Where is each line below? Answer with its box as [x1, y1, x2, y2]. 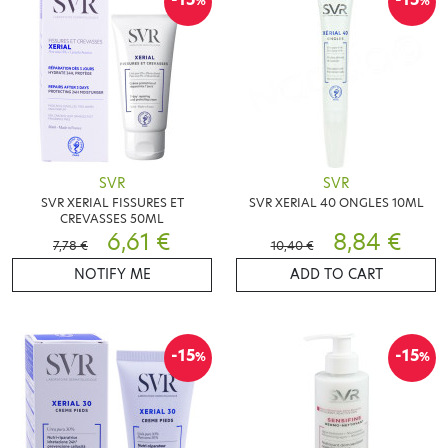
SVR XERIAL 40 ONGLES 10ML [248, 194, 424, 212]
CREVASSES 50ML [60, 210, 164, 228]
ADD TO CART [289, 265, 383, 285]
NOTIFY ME [73, 265, 151, 285]
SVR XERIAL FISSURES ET [40, 194, 184, 212]
